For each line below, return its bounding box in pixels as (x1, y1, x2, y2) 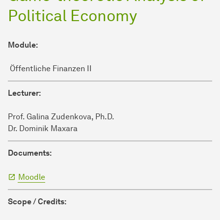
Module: (8, 40, 38, 50)
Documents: (8, 148, 52, 158)
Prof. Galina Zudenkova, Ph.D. (8, 112, 114, 122)
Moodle (18, 172, 45, 182)
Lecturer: (8, 88, 41, 98)
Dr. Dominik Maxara (8, 124, 78, 134)
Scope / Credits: (8, 197, 66, 207)
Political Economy (8, 6, 137, 26)
